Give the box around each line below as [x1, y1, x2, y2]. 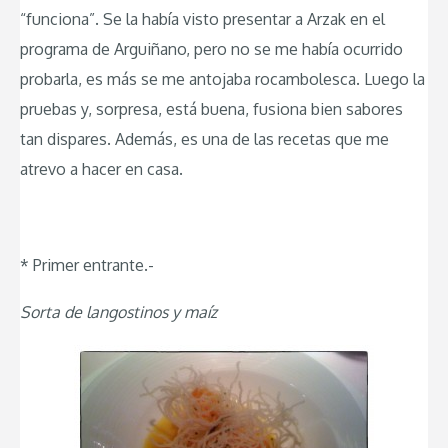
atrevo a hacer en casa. [20, 159, 183, 180]
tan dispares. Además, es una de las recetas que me [20, 129, 389, 150]
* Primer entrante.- [20, 254, 154, 275]
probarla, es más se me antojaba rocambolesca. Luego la [20, 69, 425, 90]
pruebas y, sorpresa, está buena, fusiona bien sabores [20, 99, 403, 120]
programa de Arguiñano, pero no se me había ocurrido [20, 39, 403, 60]
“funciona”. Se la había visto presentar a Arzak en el [20, 9, 385, 30]
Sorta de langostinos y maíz [20, 302, 217, 323]
